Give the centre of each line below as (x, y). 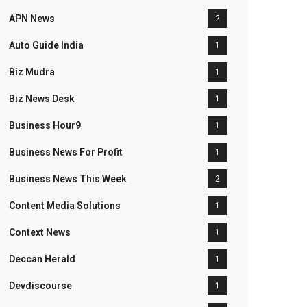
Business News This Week (68, 179)
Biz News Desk (42, 99)
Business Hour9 (45, 125)
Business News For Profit (66, 152)
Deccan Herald (42, 259)
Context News (40, 232)
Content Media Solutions (65, 206)
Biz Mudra (32, 72)
